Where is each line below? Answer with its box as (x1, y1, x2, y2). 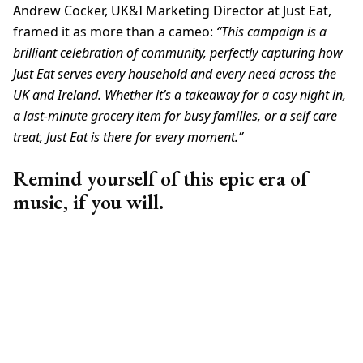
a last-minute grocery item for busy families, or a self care (13, 107, 337, 126)
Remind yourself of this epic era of (13, 164, 308, 193)
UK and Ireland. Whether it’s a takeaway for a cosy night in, (13, 86, 346, 105)
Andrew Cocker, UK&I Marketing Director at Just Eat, (13, 2, 331, 20)
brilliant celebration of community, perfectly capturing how (13, 44, 343, 62)
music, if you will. (13, 188, 164, 216)
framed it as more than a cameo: (13, 23, 216, 41)
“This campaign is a (216, 23, 327, 41)
